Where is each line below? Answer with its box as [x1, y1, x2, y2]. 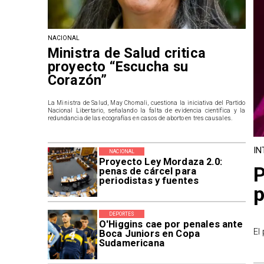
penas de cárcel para [98, 166, 197, 177]
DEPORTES [108, 211, 135, 217]
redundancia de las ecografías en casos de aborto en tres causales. [47, 114, 232, 121]
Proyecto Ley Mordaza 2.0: [98, 156, 222, 168]
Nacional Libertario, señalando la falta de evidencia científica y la [47, 107, 246, 114]
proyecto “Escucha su [47, 58, 189, 75]
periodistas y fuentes [98, 175, 199, 187]
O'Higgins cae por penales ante [98, 219, 243, 230]
